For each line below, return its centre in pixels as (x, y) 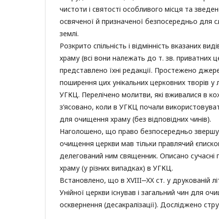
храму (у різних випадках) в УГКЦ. (116, 168)
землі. (69, 33)
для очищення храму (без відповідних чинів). (135, 119)
